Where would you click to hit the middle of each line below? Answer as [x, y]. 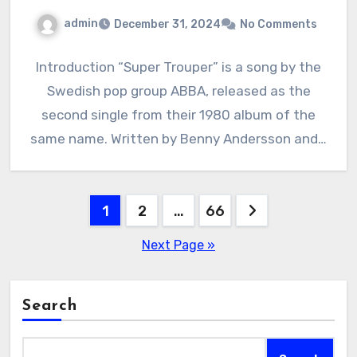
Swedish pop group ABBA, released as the [178, 90]
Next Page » [178, 245]
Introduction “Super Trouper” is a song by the [178, 67]
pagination [75, 242]
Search [50, 306]
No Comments [279, 24]
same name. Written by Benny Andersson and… [178, 138]
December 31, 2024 [167, 24]
